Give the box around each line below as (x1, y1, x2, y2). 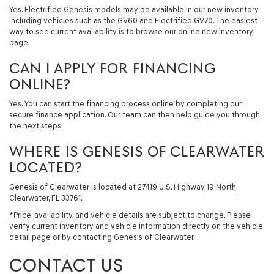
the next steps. (9, 121, 63, 130)
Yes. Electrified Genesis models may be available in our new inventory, (9, 5, 259, 14)
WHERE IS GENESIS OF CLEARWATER (9, 143, 265, 160)
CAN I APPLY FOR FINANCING (9, 60, 216, 77)
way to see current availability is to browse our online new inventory (9, 27, 253, 36)
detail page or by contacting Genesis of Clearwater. (9, 232, 195, 242)
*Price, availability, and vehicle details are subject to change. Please (9, 210, 251, 220)
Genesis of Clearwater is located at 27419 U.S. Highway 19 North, (9, 182, 237, 191)
